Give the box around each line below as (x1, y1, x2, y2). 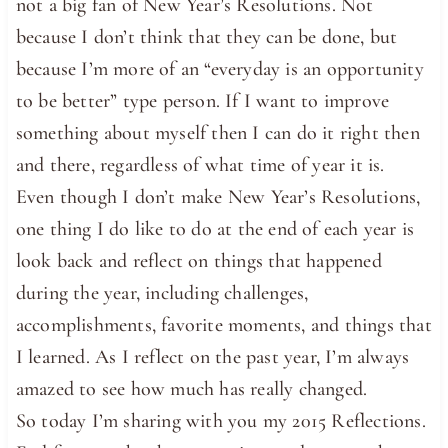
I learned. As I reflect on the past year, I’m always (15, 344, 410, 369)
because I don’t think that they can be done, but (15, 24, 398, 49)
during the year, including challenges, (15, 280, 309, 305)
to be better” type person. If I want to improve (15, 88, 390, 113)
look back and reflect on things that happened (15, 248, 382, 273)
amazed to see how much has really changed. (15, 376, 368, 401)
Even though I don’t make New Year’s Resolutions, (15, 184, 421, 209)
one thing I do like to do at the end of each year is (15, 216, 415, 241)
